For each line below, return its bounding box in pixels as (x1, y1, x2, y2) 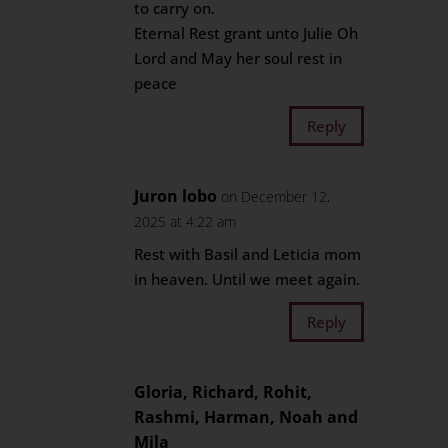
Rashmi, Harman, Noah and (134, 406, 359, 428)
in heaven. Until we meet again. (134, 269, 361, 289)
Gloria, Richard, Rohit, (134, 381, 313, 403)
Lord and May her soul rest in (134, 48, 343, 68)
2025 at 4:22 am (134, 212, 237, 231)
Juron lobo (134, 185, 218, 207)
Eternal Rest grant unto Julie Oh (134, 23, 359, 43)
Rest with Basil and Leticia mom (134, 244, 362, 264)
